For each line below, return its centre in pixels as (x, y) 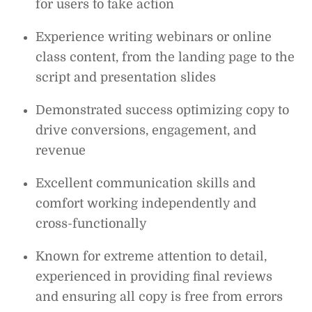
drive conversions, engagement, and (146, 130)
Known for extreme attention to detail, (151, 256)
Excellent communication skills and (146, 183)
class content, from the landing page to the (165, 57)
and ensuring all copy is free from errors (159, 296)
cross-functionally (92, 223)
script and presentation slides (126, 77)
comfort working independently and (146, 203)
